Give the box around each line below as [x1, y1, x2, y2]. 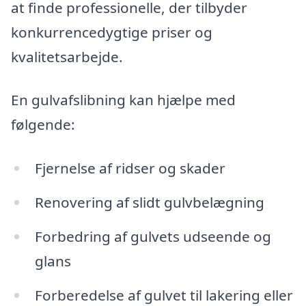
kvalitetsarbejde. [11, 46, 123, 66]
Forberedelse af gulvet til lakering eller [34, 285, 293, 305]
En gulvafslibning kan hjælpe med [11, 90, 236, 110]
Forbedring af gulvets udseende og [34, 226, 271, 246]
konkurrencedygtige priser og [11, 22, 212, 42]
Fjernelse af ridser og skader [34, 158, 225, 178]
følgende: [11, 115, 75, 135]
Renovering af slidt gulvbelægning [34, 192, 264, 212]
